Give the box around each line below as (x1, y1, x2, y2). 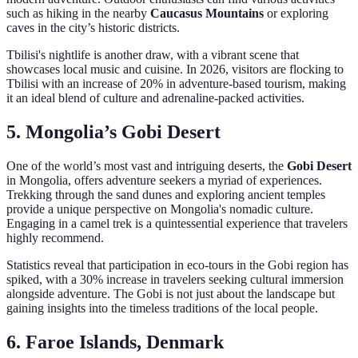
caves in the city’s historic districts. (6, 21, 180, 35)
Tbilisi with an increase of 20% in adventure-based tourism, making (6, 77, 346, 91)
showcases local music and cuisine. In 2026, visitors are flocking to (6, 62, 344, 77)
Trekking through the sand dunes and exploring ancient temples (6, 188, 325, 202)
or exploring (264, 6, 328, 21)
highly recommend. (6, 231, 104, 245)
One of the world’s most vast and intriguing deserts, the (6, 159, 287, 173)
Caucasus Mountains (150, 6, 264, 21)
